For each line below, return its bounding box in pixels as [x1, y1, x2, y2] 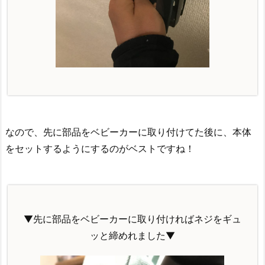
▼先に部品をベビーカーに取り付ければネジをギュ [23, 212, 241, 225]
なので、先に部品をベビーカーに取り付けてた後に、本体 [5, 126, 251, 138]
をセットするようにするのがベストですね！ [5, 143, 195, 155]
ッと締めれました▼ [89, 229, 175, 241]
